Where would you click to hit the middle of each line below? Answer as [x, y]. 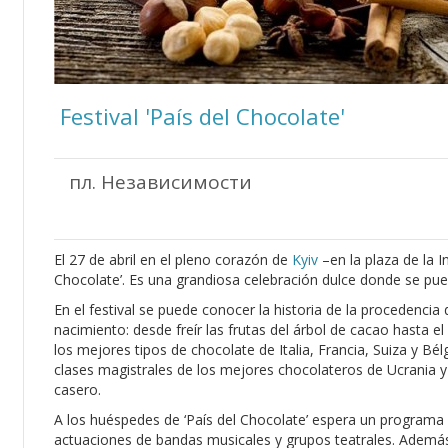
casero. [77, 389]
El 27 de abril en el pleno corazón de [173, 259]
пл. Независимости [160, 182]
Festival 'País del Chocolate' [199, 116]
